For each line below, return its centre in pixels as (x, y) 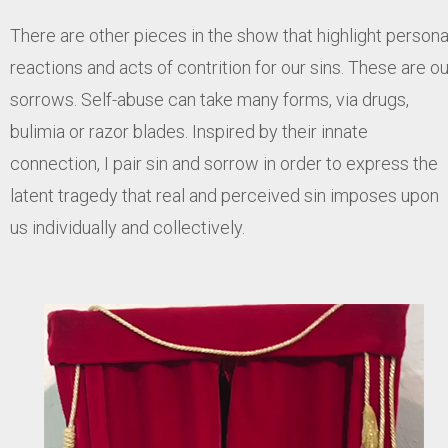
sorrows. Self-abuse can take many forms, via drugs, (209, 100)
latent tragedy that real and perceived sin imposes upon (224, 196)
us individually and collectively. (127, 228)
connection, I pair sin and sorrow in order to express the (224, 164)
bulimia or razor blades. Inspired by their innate (189, 132)
